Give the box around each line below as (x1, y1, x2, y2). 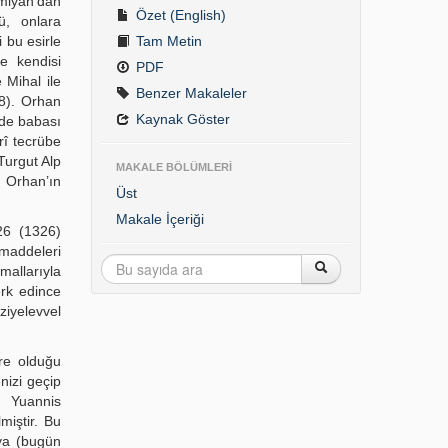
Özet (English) (131, 7, 226, 23)
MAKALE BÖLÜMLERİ (115, 161, 232, 173)
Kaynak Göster (131, 111, 230, 127)
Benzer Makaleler (131, 85, 247, 101)
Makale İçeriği (115, 211, 204, 227)
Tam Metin (131, 33, 202, 49)
